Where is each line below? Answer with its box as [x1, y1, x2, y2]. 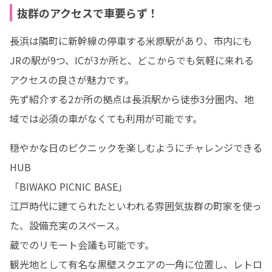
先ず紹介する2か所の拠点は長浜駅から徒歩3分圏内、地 [10, 92, 254, 106]
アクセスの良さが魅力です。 [10, 72, 134, 87]
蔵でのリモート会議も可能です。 [10, 237, 154, 252]
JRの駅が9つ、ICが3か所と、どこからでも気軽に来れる [10, 53, 254, 67]
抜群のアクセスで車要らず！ [17, 5, 158, 21]
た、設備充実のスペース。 [10, 218, 125, 233]
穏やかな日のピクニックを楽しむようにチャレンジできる [10, 140, 262, 155]
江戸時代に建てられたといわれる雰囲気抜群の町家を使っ [10, 199, 262, 213]
